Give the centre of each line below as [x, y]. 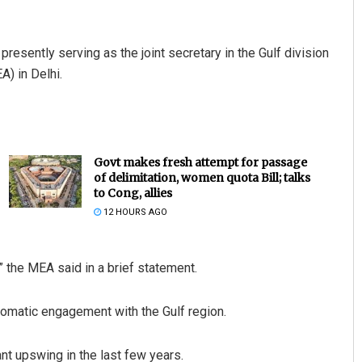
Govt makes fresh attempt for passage [200, 163]
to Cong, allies [133, 194]
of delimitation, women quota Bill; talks [202, 178]
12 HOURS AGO [134, 213]
